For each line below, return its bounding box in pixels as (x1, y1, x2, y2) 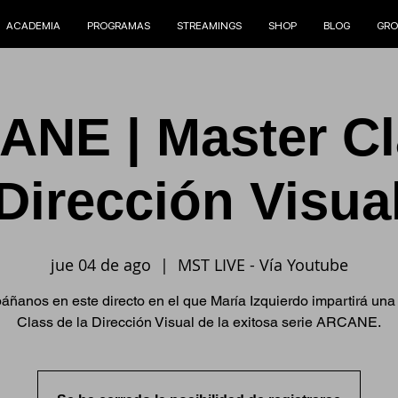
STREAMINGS (176, 20, 242, 32)
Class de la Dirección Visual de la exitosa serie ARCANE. (17, 314, 381, 330)
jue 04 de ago (50, 254, 151, 275)
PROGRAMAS (86, 20, 150, 32)
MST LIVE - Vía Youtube (177, 254, 348, 275)
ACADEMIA (5, 20, 60, 32)
